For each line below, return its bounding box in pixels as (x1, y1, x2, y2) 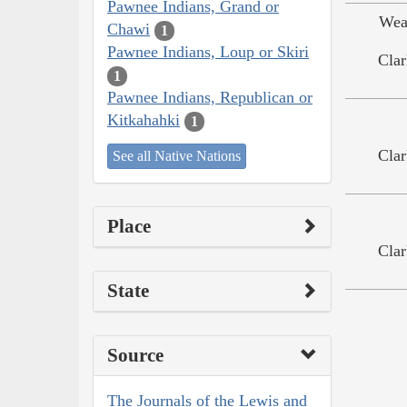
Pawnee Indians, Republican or (107, 88, 313, 107)
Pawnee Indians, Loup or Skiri (107, 43, 309, 62)
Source (107, 343, 164, 366)
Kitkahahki (107, 111, 180, 130)
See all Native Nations (113, 147, 241, 164)
